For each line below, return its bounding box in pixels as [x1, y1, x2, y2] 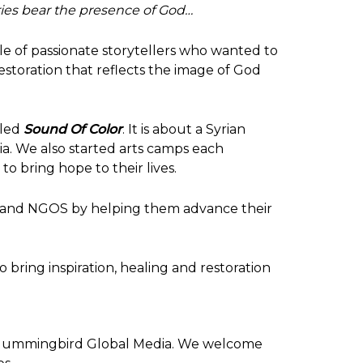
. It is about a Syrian [122, 122, 246, 138]
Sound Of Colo [23, 122, 117, 138]
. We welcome [172, 335, 263, 352]
